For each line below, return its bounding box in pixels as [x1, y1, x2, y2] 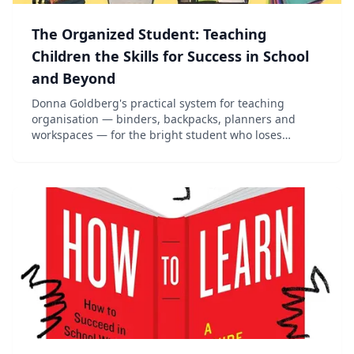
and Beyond [32, 69, 115, 88]
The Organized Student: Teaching [32, 24, 266, 43]
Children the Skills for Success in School [32, 47, 309, 66]
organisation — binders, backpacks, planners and [32, 111, 296, 126]
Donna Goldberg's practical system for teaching [32, 96, 284, 111]
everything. [32, 143, 92, 158]
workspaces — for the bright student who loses [32, 127, 282, 142]
